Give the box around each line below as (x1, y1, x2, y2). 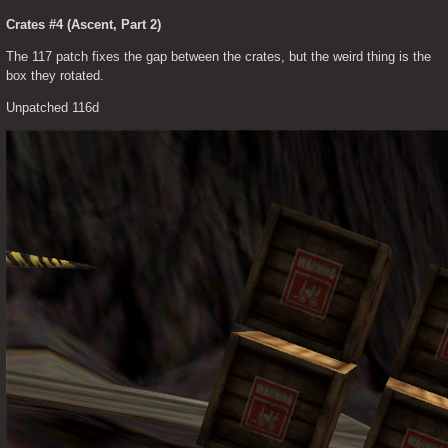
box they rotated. (6, 67, 104, 83)
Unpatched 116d (6, 99, 99, 115)
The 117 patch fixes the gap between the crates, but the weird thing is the (6, 48, 431, 64)
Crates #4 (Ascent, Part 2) (6, 16, 161, 32)
